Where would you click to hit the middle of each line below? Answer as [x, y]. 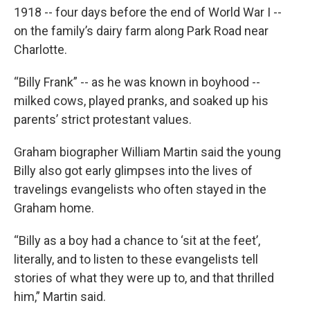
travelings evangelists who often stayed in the [140, 189]
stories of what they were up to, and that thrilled [144, 277]
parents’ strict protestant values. [104, 119]
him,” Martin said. [60, 296]
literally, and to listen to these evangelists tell [136, 259]
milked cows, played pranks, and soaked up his [141, 100]
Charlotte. [42, 49]
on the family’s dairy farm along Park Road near [141, 30]
